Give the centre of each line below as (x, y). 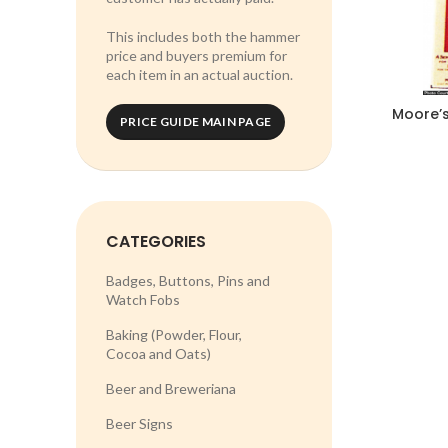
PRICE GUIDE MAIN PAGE (196, 121)
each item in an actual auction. (199, 74)
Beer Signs (139, 423)
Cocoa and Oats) (158, 353)
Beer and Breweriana (171, 388)
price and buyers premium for (196, 55)
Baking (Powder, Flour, (174, 334)
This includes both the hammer (203, 36)
